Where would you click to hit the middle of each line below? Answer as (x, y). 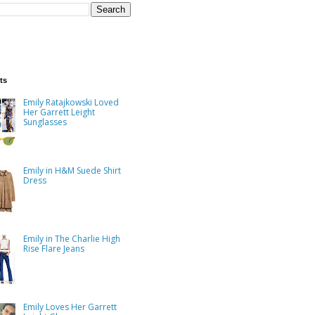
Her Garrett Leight (59, 112)
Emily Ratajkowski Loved (71, 103)
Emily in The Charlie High (71, 238)
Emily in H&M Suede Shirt (72, 171)
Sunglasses (45, 122)
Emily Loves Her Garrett (70, 307)
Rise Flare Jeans (53, 248)
